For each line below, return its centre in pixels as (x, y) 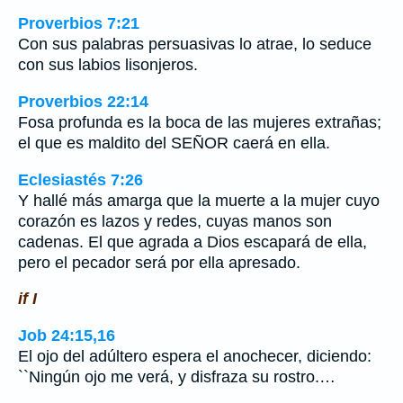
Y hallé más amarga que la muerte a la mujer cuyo (199, 200)
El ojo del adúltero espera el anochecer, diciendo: (195, 356)
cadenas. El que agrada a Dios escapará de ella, (193, 242)
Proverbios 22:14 (83, 101)
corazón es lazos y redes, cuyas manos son (175, 221)
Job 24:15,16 (67, 335)
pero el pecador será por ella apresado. (159, 262)
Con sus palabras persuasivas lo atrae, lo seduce (195, 45)
